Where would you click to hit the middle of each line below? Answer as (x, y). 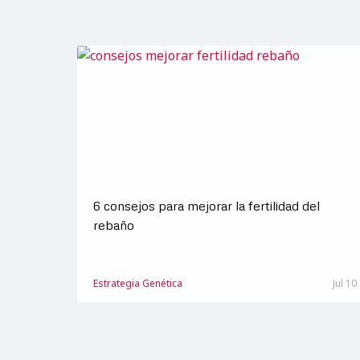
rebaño (114, 225)
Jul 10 (344, 283)
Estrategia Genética (138, 283)
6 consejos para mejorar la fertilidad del (207, 206)
